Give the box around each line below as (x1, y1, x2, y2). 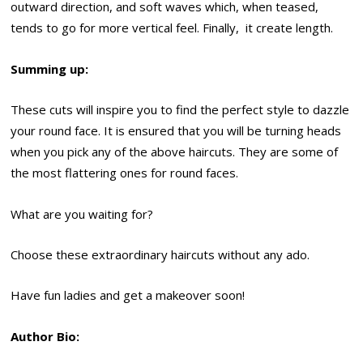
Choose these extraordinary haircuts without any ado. (11, 246, 310, 263)
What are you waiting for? (11, 205, 154, 222)
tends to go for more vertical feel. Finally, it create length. (11, 19, 334, 36)
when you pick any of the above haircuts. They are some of (11, 143, 339, 160)
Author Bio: (11, 327, 80, 344)
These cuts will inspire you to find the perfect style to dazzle (11, 101, 350, 118)
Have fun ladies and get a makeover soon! (11, 287, 246, 304)
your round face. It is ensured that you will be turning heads (11, 122, 342, 139)
